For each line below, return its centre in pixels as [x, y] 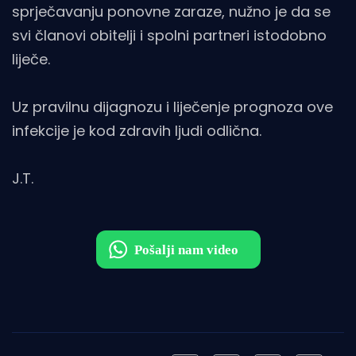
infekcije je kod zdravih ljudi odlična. [137, 131]
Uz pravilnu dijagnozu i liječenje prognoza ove [172, 107]
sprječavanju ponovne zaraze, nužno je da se [171, 12]
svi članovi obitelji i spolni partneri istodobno [169, 36]
